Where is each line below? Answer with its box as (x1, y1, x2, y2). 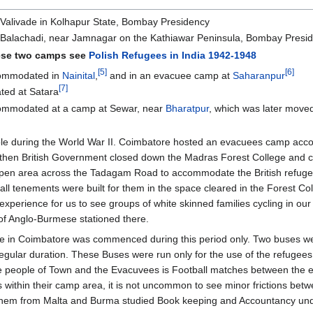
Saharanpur (233, 69, 286, 81)
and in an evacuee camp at (107, 69, 233, 81)
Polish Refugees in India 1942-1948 (89, 49, 257, 61)
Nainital (62, 69, 96, 81)
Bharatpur (166, 102, 210, 114)
